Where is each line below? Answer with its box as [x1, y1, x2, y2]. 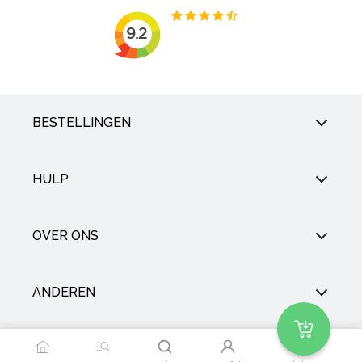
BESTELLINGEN [32, 115, 131, 131]
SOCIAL [32, 341, 79, 357]
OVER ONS [32, 228, 99, 244]
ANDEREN [32, 284, 95, 301]
